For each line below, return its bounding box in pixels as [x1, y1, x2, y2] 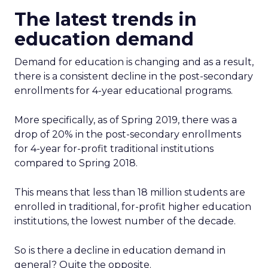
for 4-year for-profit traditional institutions [14, 143, 214, 154]
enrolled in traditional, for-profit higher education [14, 201, 251, 212]
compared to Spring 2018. [14, 157, 138, 169]
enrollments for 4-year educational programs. [14, 85, 235, 96]
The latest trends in [14, 8, 197, 31]
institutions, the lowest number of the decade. [14, 215, 236, 227]
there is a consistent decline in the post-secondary [14, 71, 253, 82]
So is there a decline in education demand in [14, 245, 226, 256]
